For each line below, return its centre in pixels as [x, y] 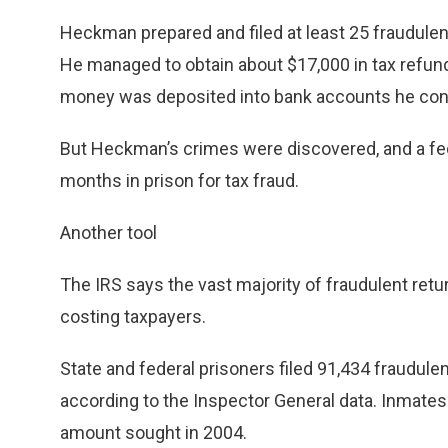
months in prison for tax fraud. [179, 180]
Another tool [108, 232]
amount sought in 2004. [153, 432]
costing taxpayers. [133, 316]
